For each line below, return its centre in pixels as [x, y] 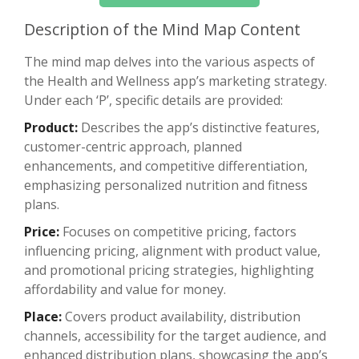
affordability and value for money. [125, 289]
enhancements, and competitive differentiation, [166, 165]
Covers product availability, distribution [181, 316]
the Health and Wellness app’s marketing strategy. [175, 81]
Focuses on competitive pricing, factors [178, 231]
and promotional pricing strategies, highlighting [169, 270]
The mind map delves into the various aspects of [169, 61]
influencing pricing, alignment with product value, [172, 250]
